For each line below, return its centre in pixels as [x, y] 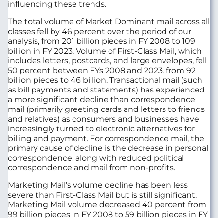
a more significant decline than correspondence [101, 99]
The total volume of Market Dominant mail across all [109, 21]
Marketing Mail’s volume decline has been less [98, 185]
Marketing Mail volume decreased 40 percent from [107, 204]
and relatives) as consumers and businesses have [103, 119]
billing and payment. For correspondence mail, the [106, 138]
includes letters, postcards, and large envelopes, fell [107, 60]
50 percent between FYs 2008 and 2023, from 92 [102, 70]
